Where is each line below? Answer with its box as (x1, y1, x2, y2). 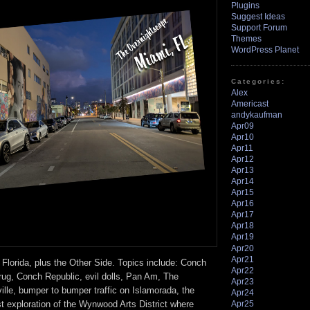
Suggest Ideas (231, 11, 285, 21)
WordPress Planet (231, 44, 299, 55)
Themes (231, 33, 262, 44)
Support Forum (231, 22, 287, 33)
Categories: (231, 77, 286, 86)
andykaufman (231, 110, 282, 120)
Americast (231, 99, 268, 109)
